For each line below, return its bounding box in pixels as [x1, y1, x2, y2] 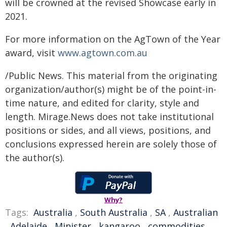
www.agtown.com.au [58, 47, 147, 59]
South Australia [80, 206, 147, 218]
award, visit [5, 47, 58, 59]
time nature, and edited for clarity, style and [5, 97, 199, 109]
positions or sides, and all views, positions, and [5, 124, 211, 136]
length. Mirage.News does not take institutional [5, 110, 214, 123]
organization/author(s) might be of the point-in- [5, 83, 216, 95]
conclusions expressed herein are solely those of [5, 138, 217, 150]
